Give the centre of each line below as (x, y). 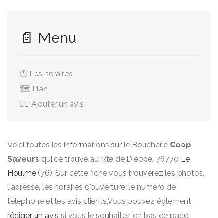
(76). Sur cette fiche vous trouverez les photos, (120, 173)
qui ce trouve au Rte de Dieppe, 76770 (110, 159)
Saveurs (23, 159)
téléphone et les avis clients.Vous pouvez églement (99, 201)
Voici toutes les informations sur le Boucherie (89, 145)
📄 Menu (48, 38)
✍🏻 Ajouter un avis (52, 104)
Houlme (22, 173)
